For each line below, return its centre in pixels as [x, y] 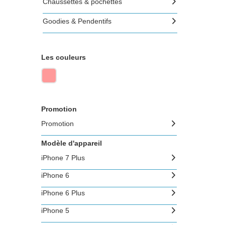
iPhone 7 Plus [63, 158]
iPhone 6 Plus [63, 193]
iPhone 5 [55, 210]
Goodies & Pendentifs [77, 21]
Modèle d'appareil [72, 143]
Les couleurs [64, 57]
